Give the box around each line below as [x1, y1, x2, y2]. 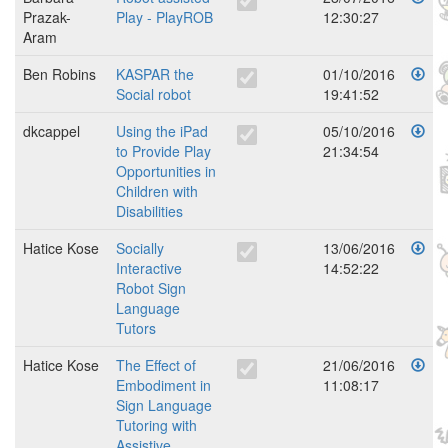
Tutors [116, 318, 156, 339]
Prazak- [23, 7, 71, 28]
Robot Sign [116, 278, 186, 299]
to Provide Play [116, 141, 211, 162]
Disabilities [116, 201, 183, 222]
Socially [116, 238, 164, 259]
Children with [116, 181, 198, 202]
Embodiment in [116, 375, 211, 396]
